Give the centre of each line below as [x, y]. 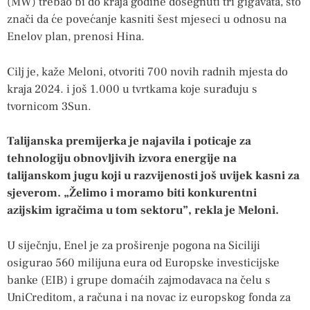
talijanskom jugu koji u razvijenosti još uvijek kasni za [153, 176]
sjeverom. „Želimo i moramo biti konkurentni [132, 193]
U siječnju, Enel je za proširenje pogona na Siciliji [134, 245]
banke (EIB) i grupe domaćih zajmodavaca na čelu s [139, 280]
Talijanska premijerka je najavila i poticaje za [129, 142]
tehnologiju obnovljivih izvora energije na [122, 159]
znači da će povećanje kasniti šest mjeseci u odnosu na [147, 20]
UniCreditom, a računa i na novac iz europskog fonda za [149, 297]
